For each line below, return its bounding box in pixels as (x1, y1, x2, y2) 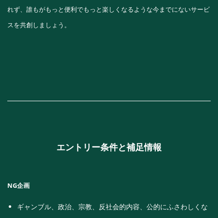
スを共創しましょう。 (7, 20, 71, 29)
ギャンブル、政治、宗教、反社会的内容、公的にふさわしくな (17, 201, 208, 211)
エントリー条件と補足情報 (56, 141, 162, 153)
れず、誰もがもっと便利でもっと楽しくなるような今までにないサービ (7, 4, 210, 14)
